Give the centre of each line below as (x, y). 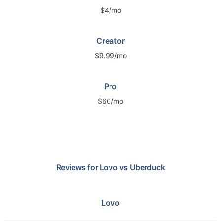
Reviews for (78, 167)
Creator (110, 41)
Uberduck (147, 167)
